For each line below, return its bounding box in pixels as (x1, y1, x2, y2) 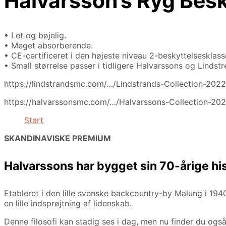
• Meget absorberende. (4, 40, 93, 51)
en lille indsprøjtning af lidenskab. (4, 198, 132, 209)
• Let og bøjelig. (4, 30, 66, 41)
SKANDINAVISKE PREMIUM (4, 133, 111, 144)
